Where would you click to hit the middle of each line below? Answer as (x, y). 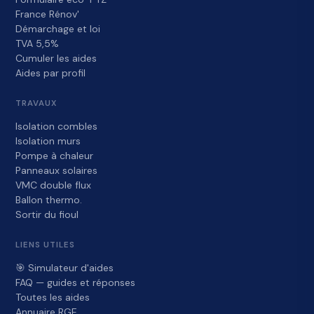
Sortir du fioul (47, 215)
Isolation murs (48, 141)
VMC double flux (54, 185)
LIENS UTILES (45, 245)
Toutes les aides (53, 298)
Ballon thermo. (49, 200)
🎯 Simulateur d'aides (65, 268)
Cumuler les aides (56, 59)
